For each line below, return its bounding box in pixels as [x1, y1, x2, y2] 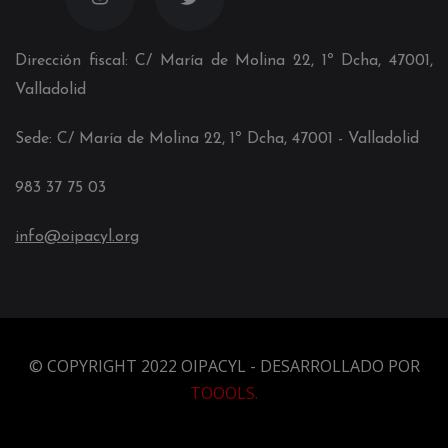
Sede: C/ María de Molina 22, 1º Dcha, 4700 [15, 130, 328, 147]
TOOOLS [190, 381, 255, 404]
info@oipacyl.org [15, 228, 139, 245]
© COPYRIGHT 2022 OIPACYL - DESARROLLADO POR [28, 354, 420, 377]
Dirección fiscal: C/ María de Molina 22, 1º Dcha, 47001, [15, 52, 433, 69]
